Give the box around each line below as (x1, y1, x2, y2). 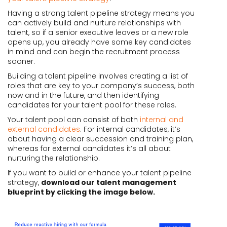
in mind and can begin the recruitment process (8, 47, 180, 57)
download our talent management (41, 177, 176, 187)
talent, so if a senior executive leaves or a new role (8, 27, 188, 37)
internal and (138, 115, 183, 125)
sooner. (8, 56, 35, 66)
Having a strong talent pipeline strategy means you (8, 8, 195, 18)
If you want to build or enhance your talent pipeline (8, 168, 192, 178)
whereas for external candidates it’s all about (8, 143, 171, 154)
